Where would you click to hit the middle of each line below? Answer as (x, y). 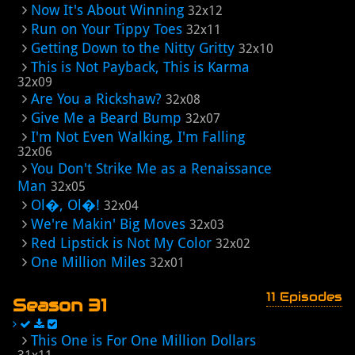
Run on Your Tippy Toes (107, 29)
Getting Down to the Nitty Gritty (133, 48)
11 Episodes (304, 297)
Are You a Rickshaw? (96, 99)
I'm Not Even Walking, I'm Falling (138, 137)
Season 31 (60, 305)
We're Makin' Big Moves (108, 224)
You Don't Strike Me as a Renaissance (151, 168)
